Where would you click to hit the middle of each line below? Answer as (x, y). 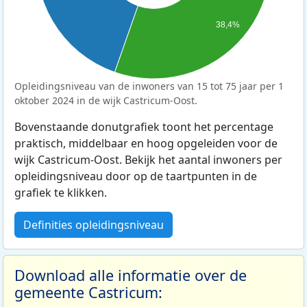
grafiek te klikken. (61, 192)
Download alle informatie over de (131, 275)
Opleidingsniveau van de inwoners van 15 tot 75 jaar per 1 (149, 86)
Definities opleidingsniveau (94, 224)
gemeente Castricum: (88, 292)
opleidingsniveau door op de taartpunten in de (136, 176)
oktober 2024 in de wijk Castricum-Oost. (106, 100)
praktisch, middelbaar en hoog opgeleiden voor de (146, 143)
